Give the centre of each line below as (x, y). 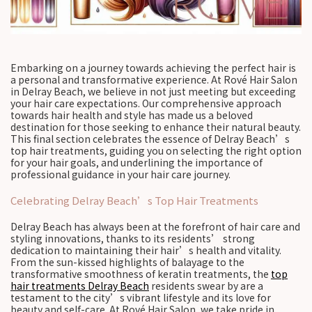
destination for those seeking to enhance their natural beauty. (156, 127)
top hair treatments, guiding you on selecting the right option (156, 150)
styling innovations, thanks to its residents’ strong (133, 238)
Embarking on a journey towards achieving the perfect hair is (153, 68)
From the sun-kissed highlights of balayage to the (127, 262)
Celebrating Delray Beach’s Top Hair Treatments (134, 200)
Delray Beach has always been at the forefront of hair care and (155, 226)
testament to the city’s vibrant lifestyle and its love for (141, 297)
